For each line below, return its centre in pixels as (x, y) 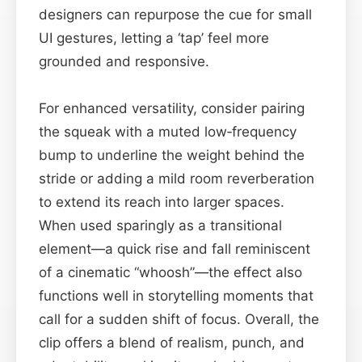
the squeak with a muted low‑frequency (168, 131)
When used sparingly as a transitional (160, 225)
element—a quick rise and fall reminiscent (175, 248)
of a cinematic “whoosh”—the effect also (170, 272)
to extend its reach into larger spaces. (162, 202)
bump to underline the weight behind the (172, 155)
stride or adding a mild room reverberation (177, 178)
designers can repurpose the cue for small (175, 14)
